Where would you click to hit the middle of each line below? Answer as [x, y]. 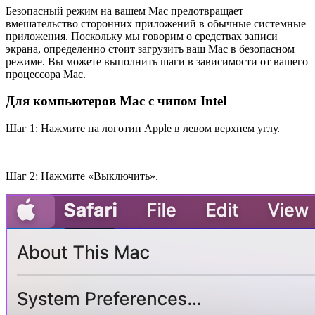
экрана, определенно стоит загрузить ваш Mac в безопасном [150, 49]
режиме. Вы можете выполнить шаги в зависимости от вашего [157, 61]
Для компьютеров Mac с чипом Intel [116, 101]
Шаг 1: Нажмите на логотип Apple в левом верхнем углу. [143, 129]
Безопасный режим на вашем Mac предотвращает [124, 11]
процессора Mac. [46, 74]
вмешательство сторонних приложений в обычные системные [156, 23]
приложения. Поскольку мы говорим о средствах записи [142, 36]
